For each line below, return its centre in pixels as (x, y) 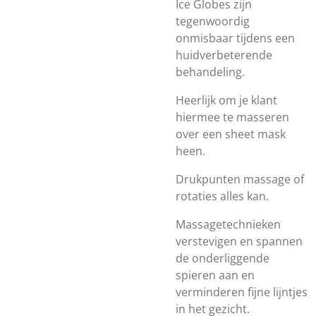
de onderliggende (223, 258)
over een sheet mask (231, 134)
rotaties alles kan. (222, 196)
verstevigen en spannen (239, 241)
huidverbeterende (224, 55)
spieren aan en (215, 275)
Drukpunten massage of (240, 179)
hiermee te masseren (232, 117)
